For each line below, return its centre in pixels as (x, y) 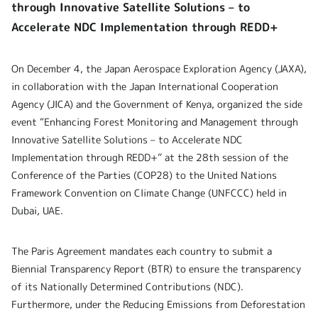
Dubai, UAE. (37, 211)
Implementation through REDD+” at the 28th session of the (150, 158)
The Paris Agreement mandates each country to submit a (142, 251)
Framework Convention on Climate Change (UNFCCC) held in (149, 193)
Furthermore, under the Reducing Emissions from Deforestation (158, 305)
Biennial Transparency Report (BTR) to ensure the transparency (156, 269)
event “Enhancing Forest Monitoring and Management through (155, 122)
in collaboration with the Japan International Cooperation (145, 87)
